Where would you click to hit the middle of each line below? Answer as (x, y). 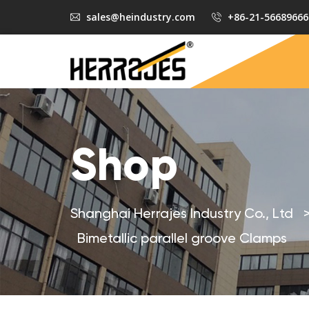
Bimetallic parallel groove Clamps (182, 239)
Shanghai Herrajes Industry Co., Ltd (182, 215)
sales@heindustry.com (141, 17)
